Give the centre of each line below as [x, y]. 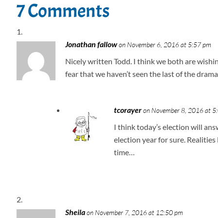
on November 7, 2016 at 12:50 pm [135, 213]
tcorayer [127, 110]
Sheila [75, 212]
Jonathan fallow [91, 44]
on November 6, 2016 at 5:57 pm [165, 45]
